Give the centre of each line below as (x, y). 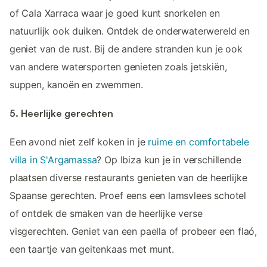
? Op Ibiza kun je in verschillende (169, 160)
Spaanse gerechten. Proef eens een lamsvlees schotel (128, 196)
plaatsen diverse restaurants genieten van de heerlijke (128, 178)
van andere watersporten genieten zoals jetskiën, (118, 66)
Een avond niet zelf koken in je (79, 142)
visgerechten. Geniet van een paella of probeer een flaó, (133, 232)
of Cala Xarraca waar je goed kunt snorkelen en (115, 13)
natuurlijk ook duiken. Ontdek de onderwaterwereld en (130, 31)
